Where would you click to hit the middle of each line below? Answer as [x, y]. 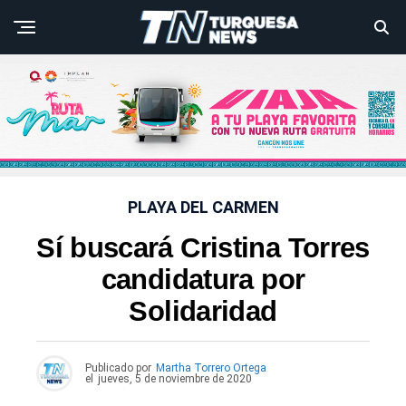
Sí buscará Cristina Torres [203, 248]
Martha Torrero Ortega [211, 368]
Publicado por [118, 368]
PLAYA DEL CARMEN [203, 208]
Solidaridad [203, 312]
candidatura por [203, 280]
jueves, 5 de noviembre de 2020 [175, 379]
